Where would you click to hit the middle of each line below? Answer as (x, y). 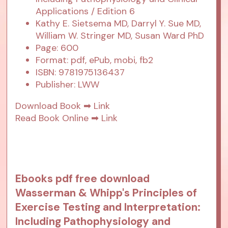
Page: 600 (57, 48)
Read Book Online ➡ (59, 118)
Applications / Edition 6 (85, 11)
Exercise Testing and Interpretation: (108, 207)
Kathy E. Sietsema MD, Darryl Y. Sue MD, (119, 24)
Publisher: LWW (68, 85)
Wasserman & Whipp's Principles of (106, 193)
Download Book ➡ (55, 106)
